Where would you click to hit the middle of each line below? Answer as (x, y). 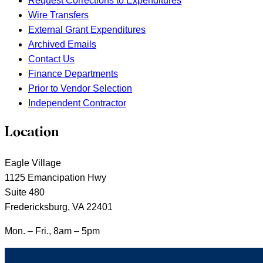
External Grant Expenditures (87, 29)
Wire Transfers (58, 15)
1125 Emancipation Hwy (55, 178)
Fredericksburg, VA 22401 (59, 207)
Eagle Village (33, 163)
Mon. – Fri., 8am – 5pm (52, 231)
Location (32, 133)
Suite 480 (25, 193)
